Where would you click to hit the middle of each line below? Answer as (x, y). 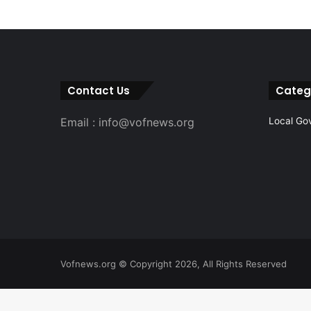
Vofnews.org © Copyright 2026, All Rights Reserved (174, 263)
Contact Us (99, 90)
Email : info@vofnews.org (127, 122)
